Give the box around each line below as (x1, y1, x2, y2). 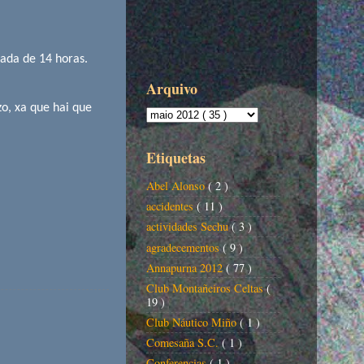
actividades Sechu (146, 219, 232, 235)
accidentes (146, 198, 197, 214)
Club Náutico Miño (146, 314, 240, 331)
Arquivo (146, 78, 197, 100)
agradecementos (146, 239, 223, 255)
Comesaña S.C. (146, 335, 222, 351)
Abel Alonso (146, 177, 208, 193)
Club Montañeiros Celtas (146, 279, 266, 296)
